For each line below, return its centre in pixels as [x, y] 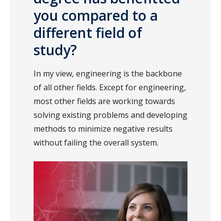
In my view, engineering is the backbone [108, 73]
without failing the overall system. [97, 142]
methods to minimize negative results [103, 129]
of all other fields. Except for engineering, [110, 87]
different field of [88, 32]
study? [57, 50]
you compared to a [96, 15]
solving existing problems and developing [110, 115]
